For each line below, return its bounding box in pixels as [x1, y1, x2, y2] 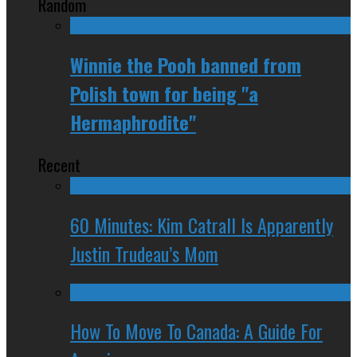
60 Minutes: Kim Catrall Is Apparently [70, 210, 333, 239]
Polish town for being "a [70, 78, 258, 108]
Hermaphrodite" [70, 107, 196, 136]
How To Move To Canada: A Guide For [70, 316, 323, 346]
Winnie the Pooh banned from [70, 49, 301, 79]
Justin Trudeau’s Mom [70, 238, 218, 268]
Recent [38, 151, 80, 177]
